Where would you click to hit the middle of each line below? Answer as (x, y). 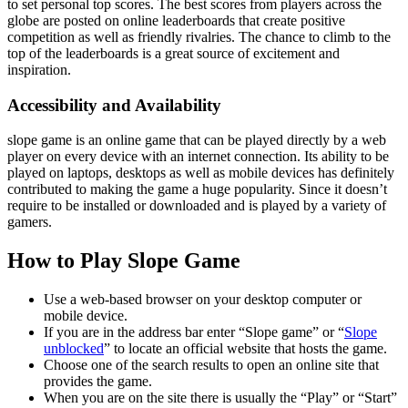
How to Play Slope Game (124, 261)
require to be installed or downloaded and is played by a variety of (197, 206)
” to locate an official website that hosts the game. (245, 349)
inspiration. (39, 69)
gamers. (30, 222)
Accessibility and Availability (114, 105)
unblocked (74, 349)
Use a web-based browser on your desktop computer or (203, 300)
